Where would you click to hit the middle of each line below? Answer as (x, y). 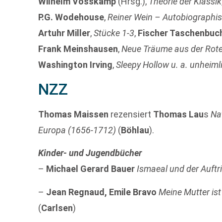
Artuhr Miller (64, 33)
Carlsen (57, 208)
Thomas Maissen (74, 114)
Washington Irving (76, 64)
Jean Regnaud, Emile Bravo (102, 192)
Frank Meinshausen (78, 49)
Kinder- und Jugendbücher (90, 153)
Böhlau (135, 130)
